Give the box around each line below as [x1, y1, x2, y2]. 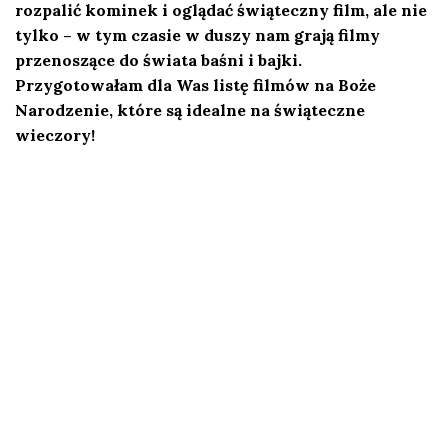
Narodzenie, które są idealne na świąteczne [15, 100, 365, 120]
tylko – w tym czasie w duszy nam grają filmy [15, 25, 380, 45]
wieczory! [15, 125, 95, 145]
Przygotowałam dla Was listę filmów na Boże [15, 75, 376, 95]
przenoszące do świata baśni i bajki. [15, 50, 302, 70]
